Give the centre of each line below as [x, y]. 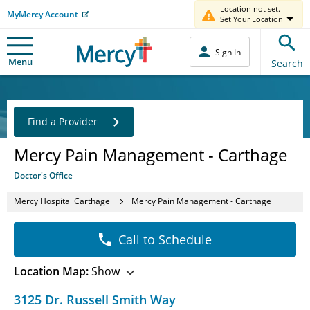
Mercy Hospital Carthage [62, 201]
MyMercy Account [43, 14]
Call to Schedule [165, 239]
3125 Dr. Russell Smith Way [95, 299]
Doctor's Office [43, 175]
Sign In [228, 52]
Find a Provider [63, 121]
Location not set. [250, 9]
